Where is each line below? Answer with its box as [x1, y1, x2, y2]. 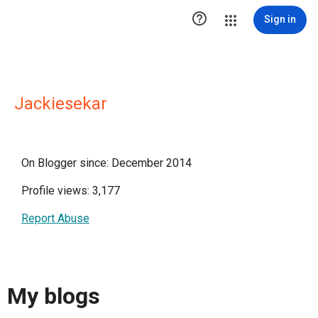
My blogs [7, 283, 100, 310]
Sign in [264, 13, 296, 25]
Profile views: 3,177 [21, 184, 120, 197]
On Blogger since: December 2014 [21, 156, 192, 170]
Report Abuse [21, 212, 89, 225]
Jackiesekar [14, 94, 107, 114]
